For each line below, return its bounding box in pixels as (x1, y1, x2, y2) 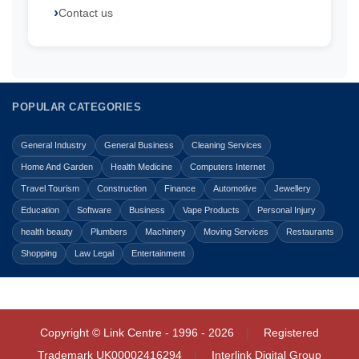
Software (77, 205, 111, 215)
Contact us (58, 6, 113, 19)
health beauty (21, 227, 73, 236)
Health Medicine (111, 162, 172, 171)
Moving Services (204, 227, 268, 236)
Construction (97, 184, 147, 193)
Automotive (213, 184, 256, 193)
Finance (164, 184, 196, 193)
